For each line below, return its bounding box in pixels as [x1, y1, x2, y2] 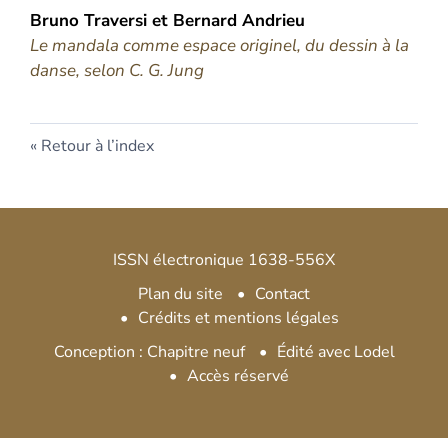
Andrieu [242, 9, 305, 32]
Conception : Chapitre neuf [53, 341, 245, 363]
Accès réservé [187, 365, 289, 387]
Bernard [173, 9, 242, 32]
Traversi [84, 9, 147, 32]
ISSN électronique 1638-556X [113, 249, 335, 271]
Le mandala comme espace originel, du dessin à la [30, 34, 409, 57]
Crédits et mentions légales [137, 307, 339, 329]
